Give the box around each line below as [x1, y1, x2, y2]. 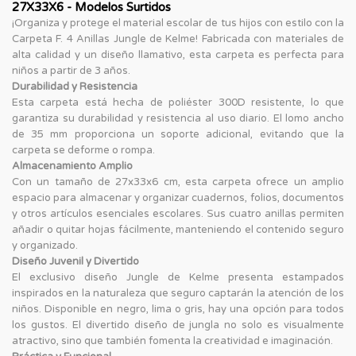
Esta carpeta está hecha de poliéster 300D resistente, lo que [12, 95, 344, 109]
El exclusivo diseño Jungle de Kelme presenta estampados [12, 270, 344, 284]
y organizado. [12, 238, 78, 252]
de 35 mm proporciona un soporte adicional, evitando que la [12, 127, 344, 141]
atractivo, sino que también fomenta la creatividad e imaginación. [12, 334, 333, 347]
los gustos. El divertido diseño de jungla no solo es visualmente [12, 318, 344, 331]
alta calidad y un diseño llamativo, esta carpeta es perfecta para [12, 48, 344, 61]
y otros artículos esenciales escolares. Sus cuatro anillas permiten [12, 207, 344, 220]
